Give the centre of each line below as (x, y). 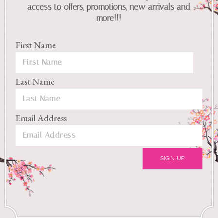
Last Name (35, 81)
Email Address (41, 118)
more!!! (109, 18)
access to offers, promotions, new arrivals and (109, 7)
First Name (36, 45)
